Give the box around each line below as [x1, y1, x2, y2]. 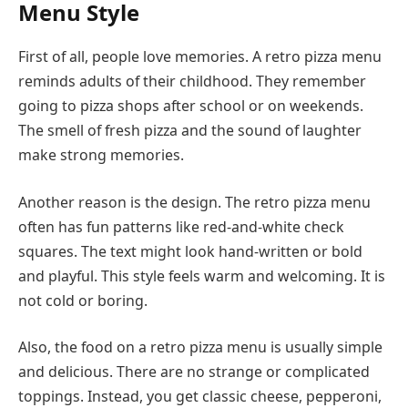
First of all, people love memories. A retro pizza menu [18, 46, 382, 66]
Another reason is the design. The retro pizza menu [18, 191, 371, 212]
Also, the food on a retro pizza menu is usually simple [18, 337, 382, 358]
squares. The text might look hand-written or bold [18, 240, 362, 261]
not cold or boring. [18, 290, 148, 311]
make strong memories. [18, 144, 184, 165]
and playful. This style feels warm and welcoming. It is [18, 265, 385, 286]
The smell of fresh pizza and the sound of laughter [18, 119, 362, 140]
